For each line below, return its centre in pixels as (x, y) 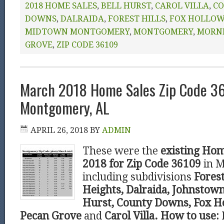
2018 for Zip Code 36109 (142, 164)
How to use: (190, 216)
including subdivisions (138, 177)
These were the (121, 151)
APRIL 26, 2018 (59, 130)
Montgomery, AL (65, 107)
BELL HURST (126, 6)
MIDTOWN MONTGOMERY (77, 32)
